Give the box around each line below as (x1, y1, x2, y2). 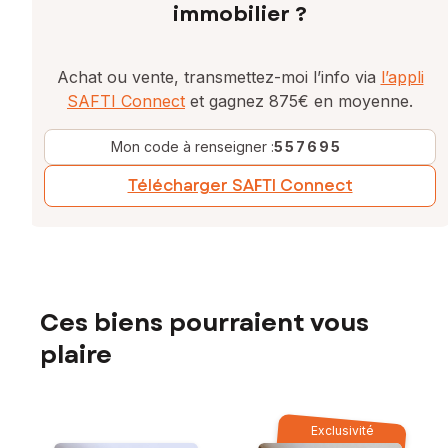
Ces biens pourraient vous (40, 305, 369, 341)
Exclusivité (310, 423, 374, 439)
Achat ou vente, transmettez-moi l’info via (56, 67, 381, 88)
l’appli (380, 67, 424, 88)
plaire (40, 337, 112, 373)
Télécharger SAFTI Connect (127, 174, 353, 198)
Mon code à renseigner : (110, 138, 274, 156)
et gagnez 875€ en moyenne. (185, 91, 413, 112)
